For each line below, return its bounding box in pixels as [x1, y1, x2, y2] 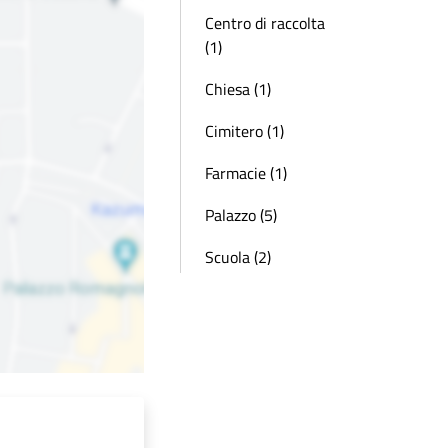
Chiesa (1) [205, 77, 271, 101]
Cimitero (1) [205, 119, 284, 143]
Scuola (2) [205, 245, 271, 269]
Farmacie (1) [205, 161, 287, 185]
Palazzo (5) [205, 203, 277, 227]
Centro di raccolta [205, 11, 325, 35]
